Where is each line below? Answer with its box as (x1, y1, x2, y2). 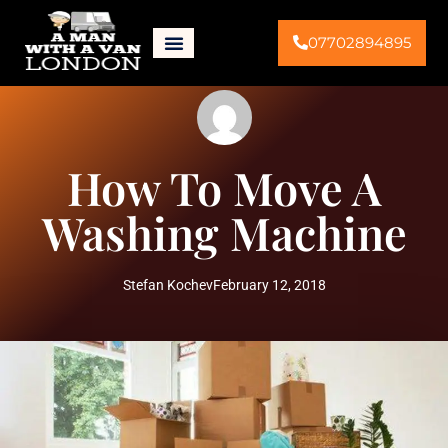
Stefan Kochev (122, 277, 213, 293)
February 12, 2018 (212, 277, 326, 293)
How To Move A (67, 157, 381, 217)
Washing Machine (41, 202, 407, 262)
